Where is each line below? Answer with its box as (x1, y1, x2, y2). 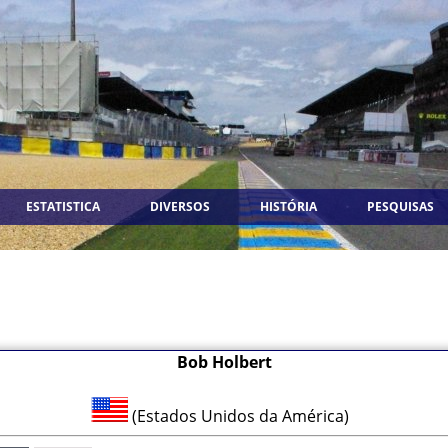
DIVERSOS (150, 198, 210, 215)
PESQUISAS (367, 198, 434, 215)
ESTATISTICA (26, 198, 100, 215)
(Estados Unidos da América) (128, 405, 357, 427)
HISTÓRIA (260, 198, 317, 215)
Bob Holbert (176, 351, 272, 373)
